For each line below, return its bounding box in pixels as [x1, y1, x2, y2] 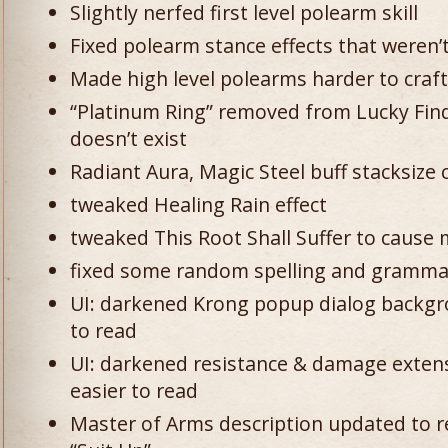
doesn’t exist [70, 125, 187, 152]
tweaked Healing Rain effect [70, 191, 327, 218]
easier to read [70, 377, 198, 404]
